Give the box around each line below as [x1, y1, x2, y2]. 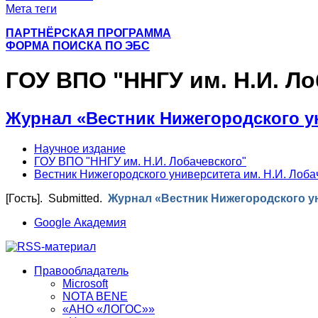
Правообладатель [34, 265, 128, 278]
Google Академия [34, 216, 126, 229]
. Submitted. [40, 192, 108, 205]
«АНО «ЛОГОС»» [62, 303, 155, 316]
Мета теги [6, 2, 57, 15]
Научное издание [34, 143, 126, 155]
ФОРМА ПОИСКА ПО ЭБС [6, 39, 150, 52]
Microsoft [62, 278, 108, 290]
